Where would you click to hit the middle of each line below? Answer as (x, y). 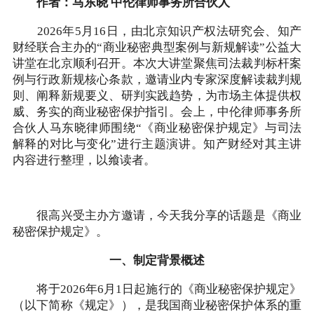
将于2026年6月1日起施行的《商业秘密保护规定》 (157, 289)
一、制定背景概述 (157, 260)
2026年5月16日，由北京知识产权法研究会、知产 (157, 31)
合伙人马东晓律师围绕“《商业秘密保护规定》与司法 (157, 128)
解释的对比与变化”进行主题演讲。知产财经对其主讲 (157, 144)
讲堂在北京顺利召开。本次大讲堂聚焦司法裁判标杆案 (157, 63)
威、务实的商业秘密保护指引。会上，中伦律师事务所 (157, 112)
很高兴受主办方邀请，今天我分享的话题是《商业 (157, 216)
